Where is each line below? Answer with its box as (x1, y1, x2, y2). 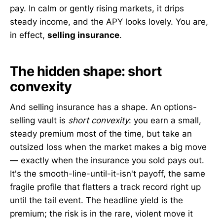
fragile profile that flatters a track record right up (10, 182, 201, 192)
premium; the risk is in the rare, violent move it (10, 209, 193, 219)
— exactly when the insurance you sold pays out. (10, 155, 204, 166)
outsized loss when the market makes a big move (10, 142, 207, 152)
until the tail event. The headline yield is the (10, 195, 183, 206)
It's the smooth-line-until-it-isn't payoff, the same (10, 169, 205, 179)
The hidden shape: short (10, 63, 162, 79)
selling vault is (10, 115, 68, 126)
